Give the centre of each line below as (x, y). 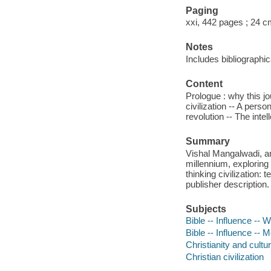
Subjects (206, 209)
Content (204, 84)
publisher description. (227, 184)
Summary (207, 141)
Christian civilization (224, 257)
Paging (202, 10)
